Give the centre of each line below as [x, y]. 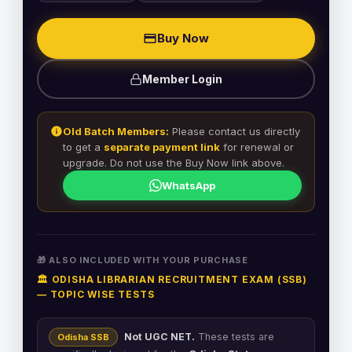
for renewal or [257, 147]
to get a [83, 147]
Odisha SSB [83, 337]
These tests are [235, 337]
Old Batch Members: [116, 131]
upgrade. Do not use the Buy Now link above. [174, 163]
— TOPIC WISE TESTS [96, 294]
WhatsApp [189, 185]
